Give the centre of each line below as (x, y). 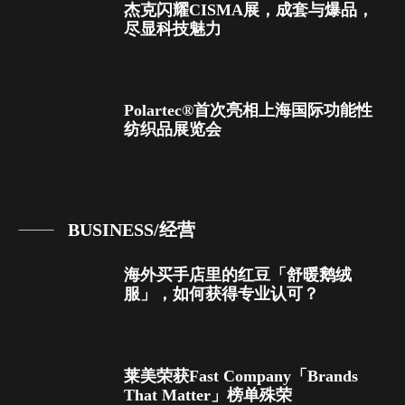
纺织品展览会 (173, 130)
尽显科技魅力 (173, 28)
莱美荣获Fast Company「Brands (241, 376)
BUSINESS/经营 (132, 230)
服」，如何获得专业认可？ (221, 294)
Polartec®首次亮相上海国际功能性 (248, 111)
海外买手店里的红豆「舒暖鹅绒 (238, 275)
